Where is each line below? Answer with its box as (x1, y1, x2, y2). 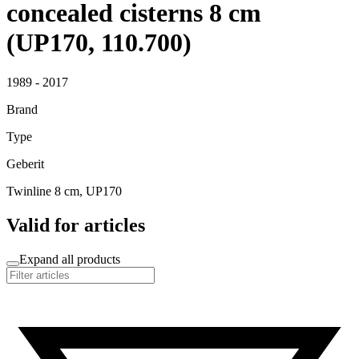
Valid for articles (6, 214, 145, 236)
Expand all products (19, 252, 120, 266)
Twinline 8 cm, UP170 (6, 184, 122, 198)
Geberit (6, 156, 44, 171)
